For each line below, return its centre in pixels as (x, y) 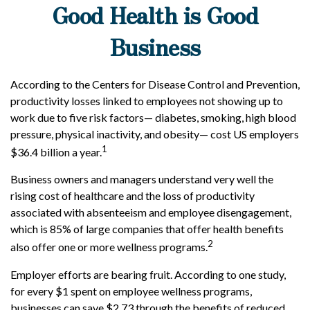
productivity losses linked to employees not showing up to (147, 101)
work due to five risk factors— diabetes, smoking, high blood (153, 117)
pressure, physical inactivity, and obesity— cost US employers (155, 134)
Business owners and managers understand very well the (142, 179)
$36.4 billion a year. (56, 152)
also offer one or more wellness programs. (109, 247)
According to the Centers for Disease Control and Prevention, (155, 84)
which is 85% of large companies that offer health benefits (147, 229)
